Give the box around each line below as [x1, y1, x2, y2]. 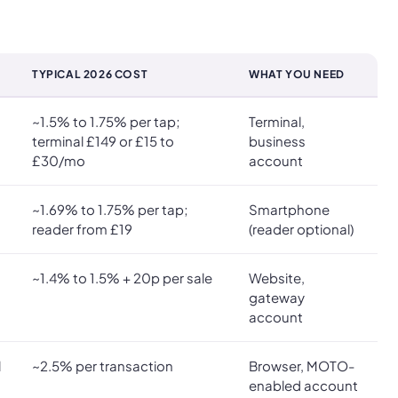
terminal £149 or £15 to [32, 131, 174, 149]
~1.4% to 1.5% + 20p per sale [32, 268, 212, 286]
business [249, 131, 306, 149]
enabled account [249, 376, 358, 394]
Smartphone [249, 200, 330, 218]
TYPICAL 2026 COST [32, 67, 148, 81]
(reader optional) [249, 219, 354, 237]
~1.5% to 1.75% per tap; [32, 112, 180, 130]
